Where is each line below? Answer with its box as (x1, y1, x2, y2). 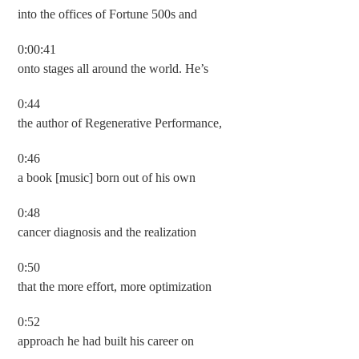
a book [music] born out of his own (18, 171, 196, 184)
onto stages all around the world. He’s (18, 62, 209, 75)
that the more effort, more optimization (18, 280, 212, 293)
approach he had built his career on (18, 334, 195, 348)
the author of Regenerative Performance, (18, 116, 223, 130)
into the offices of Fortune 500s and (18, 7, 198, 21)
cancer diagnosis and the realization (18, 225, 197, 239)
